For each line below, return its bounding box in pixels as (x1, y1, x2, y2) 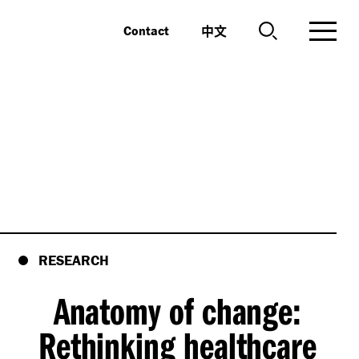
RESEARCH (38, 251, 109, 269)
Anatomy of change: (53, 287, 301, 334)
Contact (123, 22, 169, 38)
